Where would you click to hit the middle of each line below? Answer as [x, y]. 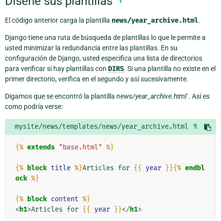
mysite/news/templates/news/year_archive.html [102, 127]
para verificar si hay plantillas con [56, 69]
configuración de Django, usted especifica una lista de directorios [104, 58]
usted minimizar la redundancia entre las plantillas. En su [91, 48]
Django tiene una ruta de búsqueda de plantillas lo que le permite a [105, 38]
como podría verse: [34, 107]
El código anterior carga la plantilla [58, 20]
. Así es [199, 96]
